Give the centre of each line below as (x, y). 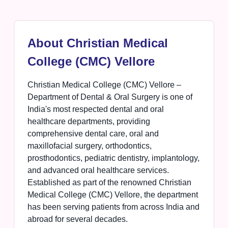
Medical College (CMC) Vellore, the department (112, 195)
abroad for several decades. (77, 219)
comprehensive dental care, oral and (93, 134)
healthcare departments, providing (89, 122)
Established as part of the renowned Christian (109, 183)
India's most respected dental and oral (95, 109)
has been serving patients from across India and (113, 207)
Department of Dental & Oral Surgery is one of (110, 97)
